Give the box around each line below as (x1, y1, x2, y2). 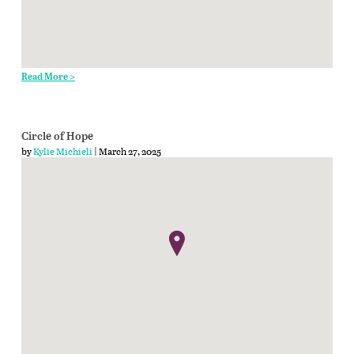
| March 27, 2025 (92, 143, 161, 158)
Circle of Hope (21, 130, 93, 143)
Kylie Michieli (32, 143, 92, 158)
